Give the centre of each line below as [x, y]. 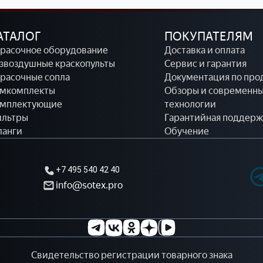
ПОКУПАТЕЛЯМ [209, 36]
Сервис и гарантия [205, 63]
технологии [190, 104]
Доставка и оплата [205, 50]
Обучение [187, 131]
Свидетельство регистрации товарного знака [131, 254]
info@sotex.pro [89, 185]
